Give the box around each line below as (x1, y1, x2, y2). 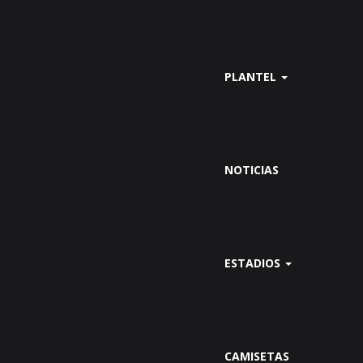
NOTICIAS (224, 162, 279, 178)
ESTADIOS (224, 255, 284, 271)
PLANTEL (224, 69, 280, 85)
